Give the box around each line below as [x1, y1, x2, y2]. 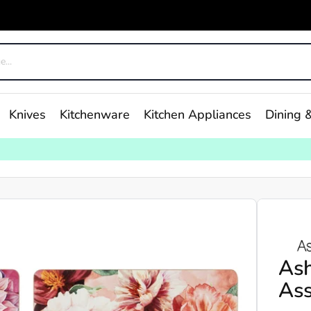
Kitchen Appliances [143, 109, 251, 122]
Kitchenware [59, 109, 130, 122]
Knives [8, 109, 46, 122]
